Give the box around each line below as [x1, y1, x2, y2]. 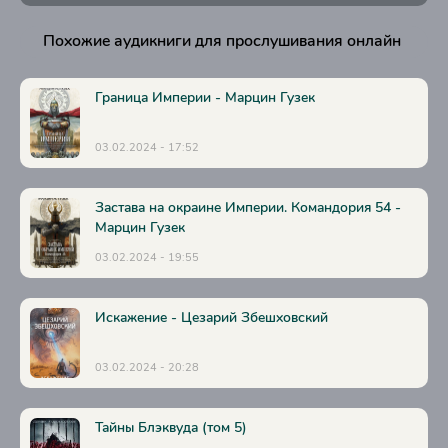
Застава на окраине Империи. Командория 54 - [95, 198, 401, 217]
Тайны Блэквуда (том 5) [95, 418, 247, 437]
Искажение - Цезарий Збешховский [95, 308, 328, 327]
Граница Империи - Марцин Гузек [95, 88, 315, 107]
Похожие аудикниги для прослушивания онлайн [42, 30, 401, 52]
